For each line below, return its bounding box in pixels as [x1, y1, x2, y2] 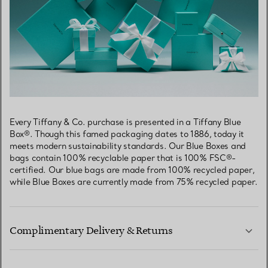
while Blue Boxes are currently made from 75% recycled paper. [10, 176, 258, 188]
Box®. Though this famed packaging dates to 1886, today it [10, 129, 245, 140]
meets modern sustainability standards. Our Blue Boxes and [10, 141, 246, 152]
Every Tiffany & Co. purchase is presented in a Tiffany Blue [10, 117, 241, 128]
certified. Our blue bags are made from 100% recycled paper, [10, 165, 255, 176]
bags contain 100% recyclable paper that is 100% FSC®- [10, 153, 237, 164]
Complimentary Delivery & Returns [10, 224, 173, 238]
